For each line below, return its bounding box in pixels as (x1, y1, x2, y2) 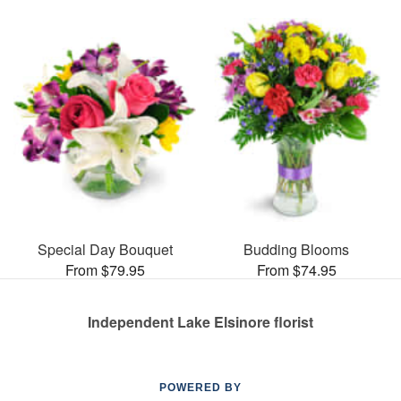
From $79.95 (64, 260, 145, 280)
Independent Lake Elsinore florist (88, 311, 313, 332)
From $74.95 (256, 260, 337, 280)
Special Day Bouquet (37, 239, 173, 260)
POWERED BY (159, 381, 242, 394)
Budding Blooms (243, 239, 349, 260)
